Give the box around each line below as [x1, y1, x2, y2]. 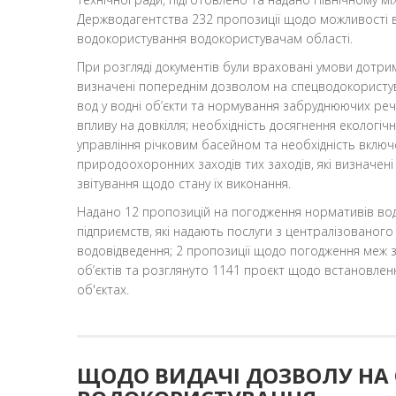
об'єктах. [77, 280, 129, 298]
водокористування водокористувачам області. [77, 29, 353, 47]
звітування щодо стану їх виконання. [77, 174, 291, 192]
